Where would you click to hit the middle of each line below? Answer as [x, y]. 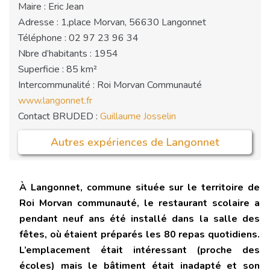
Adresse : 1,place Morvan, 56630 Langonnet [112, 23]
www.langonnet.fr [55, 101]
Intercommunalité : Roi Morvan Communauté [110, 85]
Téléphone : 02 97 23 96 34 [78, 38]
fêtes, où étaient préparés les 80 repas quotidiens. [140, 235]
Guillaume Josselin [138, 117]
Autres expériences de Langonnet [135, 143]
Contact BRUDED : [59, 117]
